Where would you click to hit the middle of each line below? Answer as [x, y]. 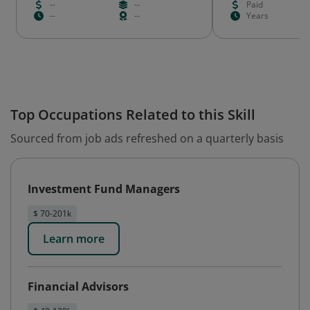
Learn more [74, 239]
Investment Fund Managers [104, 189]
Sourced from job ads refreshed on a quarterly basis [147, 138]
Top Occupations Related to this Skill [133, 115]
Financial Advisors [78, 286]
